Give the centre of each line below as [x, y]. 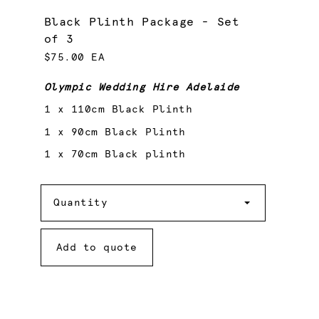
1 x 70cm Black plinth [115, 155]
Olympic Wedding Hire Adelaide [142, 87]
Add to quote [96, 247]
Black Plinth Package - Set [142, 22]
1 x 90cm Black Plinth [115, 132]
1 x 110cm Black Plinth [118, 110]
